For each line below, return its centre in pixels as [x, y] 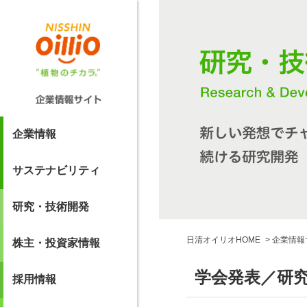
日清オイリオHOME [223, 240]
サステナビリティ [56, 171]
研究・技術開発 [51, 207]
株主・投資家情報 [56, 243]
